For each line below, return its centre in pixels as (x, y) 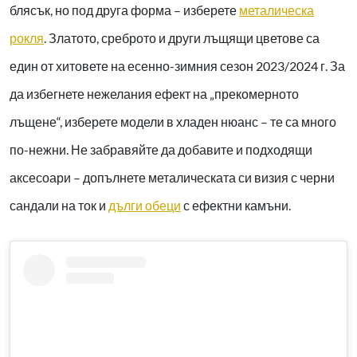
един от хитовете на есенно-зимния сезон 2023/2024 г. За (177, 66)
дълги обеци (145, 206)
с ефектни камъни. (236, 206)
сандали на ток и (59, 206)
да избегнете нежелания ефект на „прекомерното (154, 94)
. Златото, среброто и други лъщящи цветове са (182, 38)
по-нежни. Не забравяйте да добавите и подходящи (161, 150)
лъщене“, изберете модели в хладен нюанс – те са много (173, 122)
